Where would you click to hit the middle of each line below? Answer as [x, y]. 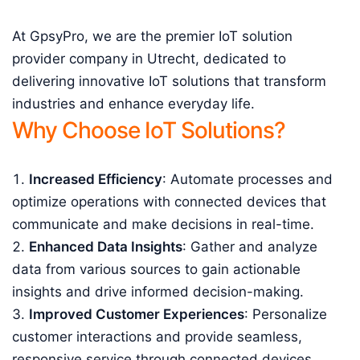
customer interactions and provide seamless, [157, 337]
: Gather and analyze [250, 247]
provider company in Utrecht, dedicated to [149, 59]
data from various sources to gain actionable [156, 269]
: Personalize [286, 314]
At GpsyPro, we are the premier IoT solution [152, 36]
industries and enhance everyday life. [133, 104]
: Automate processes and [247, 179]
